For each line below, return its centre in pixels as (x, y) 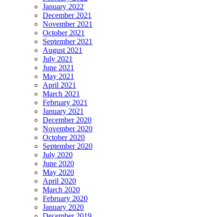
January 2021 (63, 111)
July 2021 (58, 59)
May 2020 (58, 172)
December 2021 (67, 15)
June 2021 (58, 68)
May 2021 (58, 77)
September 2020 (68, 146)
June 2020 (58, 164)
